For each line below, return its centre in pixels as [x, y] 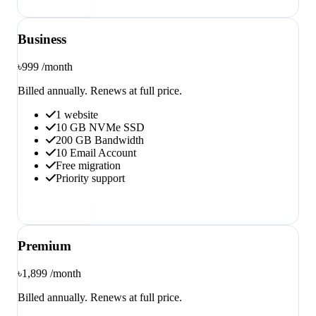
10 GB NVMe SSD [100, 127]
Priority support [90, 178]
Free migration [88, 165]
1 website [77, 114]
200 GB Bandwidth [100, 140]
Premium [44, 246]
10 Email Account [96, 152]
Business [42, 39]
